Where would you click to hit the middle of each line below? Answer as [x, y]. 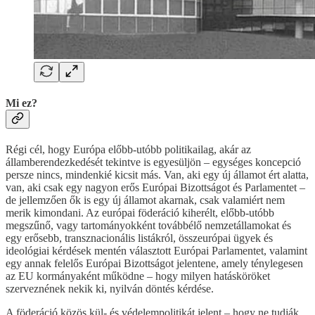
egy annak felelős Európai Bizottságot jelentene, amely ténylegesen [154, 264]
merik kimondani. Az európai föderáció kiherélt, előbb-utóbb [140, 213]
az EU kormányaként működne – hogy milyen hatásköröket [138, 276]
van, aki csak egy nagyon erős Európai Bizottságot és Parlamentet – [155, 188]
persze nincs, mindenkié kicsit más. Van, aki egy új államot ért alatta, [157, 175]
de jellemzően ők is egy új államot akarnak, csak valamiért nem [145, 200]
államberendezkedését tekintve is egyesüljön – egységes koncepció [153, 162]
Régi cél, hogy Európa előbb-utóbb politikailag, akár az [128, 150]
